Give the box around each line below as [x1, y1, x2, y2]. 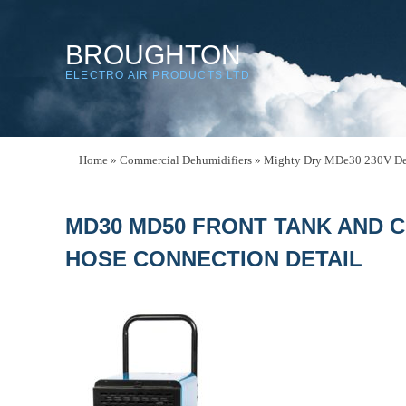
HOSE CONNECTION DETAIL [65, 246, 362, 271]
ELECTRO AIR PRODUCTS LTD [65, 69, 250, 82]
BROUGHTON [65, 40, 241, 70]
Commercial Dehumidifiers [120, 153, 252, 167]
